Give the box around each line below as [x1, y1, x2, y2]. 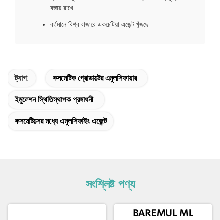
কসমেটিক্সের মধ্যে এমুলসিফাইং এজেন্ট [15, 116, 107, 125]
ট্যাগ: [15, 73, 29, 82]
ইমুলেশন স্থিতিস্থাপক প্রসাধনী [15, 95, 93, 104]
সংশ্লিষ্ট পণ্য [85, 177, 135, 191]
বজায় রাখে [50, 3, 73, 12]
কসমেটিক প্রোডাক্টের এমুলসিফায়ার [53, 73, 137, 82]
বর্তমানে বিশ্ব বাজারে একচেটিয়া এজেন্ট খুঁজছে [50, 20, 149, 28]
